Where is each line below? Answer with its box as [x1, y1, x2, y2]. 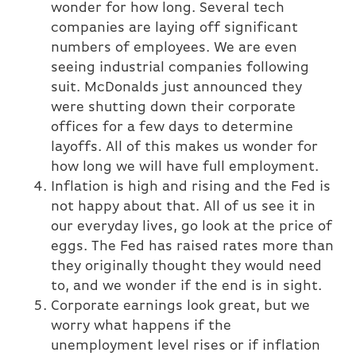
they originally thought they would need [51, 259, 322, 275]
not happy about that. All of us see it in [51, 199, 315, 215]
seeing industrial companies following [51, 60, 309, 76]
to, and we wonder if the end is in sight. [51, 279, 322, 295]
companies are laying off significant [51, 21, 298, 37]
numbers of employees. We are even [51, 41, 297, 56]
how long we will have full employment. [51, 160, 319, 176]
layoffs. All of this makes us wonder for [51, 140, 318, 156]
